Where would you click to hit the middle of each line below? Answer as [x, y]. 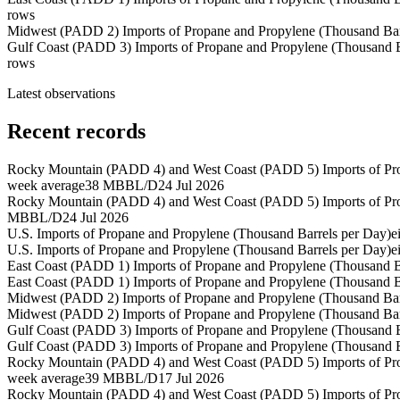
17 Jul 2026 [191, 379]
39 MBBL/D [121, 379]
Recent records [76, 132]
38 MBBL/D [121, 186]
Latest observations [61, 94]
